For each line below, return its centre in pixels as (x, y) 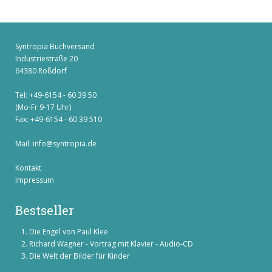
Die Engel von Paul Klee (69, 232)
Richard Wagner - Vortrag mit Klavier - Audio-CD (111, 244)
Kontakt (28, 168)
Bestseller (45, 210)
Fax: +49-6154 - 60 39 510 (59, 119)
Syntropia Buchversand (55, 46)
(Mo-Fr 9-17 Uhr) (43, 107)
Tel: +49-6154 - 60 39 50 (56, 95)
